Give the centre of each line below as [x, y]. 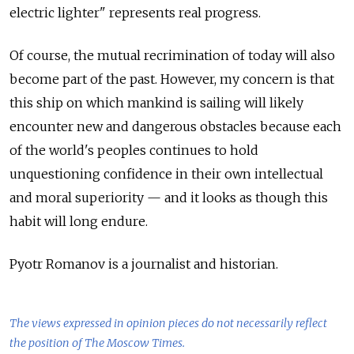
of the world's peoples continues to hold [134, 151]
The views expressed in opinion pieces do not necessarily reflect [168, 324]
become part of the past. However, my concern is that [172, 79]
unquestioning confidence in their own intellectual [166, 174]
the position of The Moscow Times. [97, 343]
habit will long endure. [79, 222]
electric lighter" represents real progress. [135, 13]
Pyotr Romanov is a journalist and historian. [144, 264]
